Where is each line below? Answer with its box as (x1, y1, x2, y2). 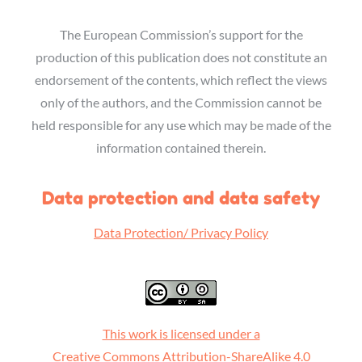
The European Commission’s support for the (59, 27, 303, 42)
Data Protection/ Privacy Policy (94, 225, 268, 240)
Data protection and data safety (42, 187, 320, 208)
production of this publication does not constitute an (35, 49, 327, 65)
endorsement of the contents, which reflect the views (35, 72, 327, 87)
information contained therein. (96, 140, 266, 155)
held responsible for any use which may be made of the (31, 117, 331, 133)
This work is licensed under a (102, 326, 260, 341)
